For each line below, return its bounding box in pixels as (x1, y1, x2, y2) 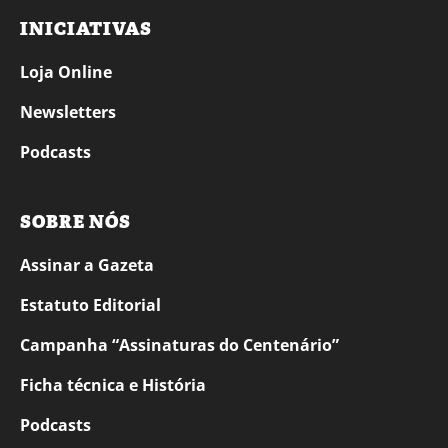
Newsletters (20, 101, 116, 124)
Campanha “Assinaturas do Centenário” (20, 334, 339, 357)
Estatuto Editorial (20, 294, 161, 317)
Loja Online (20, 61, 112, 84)
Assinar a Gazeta (20, 254, 154, 277)
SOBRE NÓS (20, 210, 131, 235)
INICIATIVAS (20, 17, 152, 42)
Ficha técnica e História (20, 374, 206, 397)
